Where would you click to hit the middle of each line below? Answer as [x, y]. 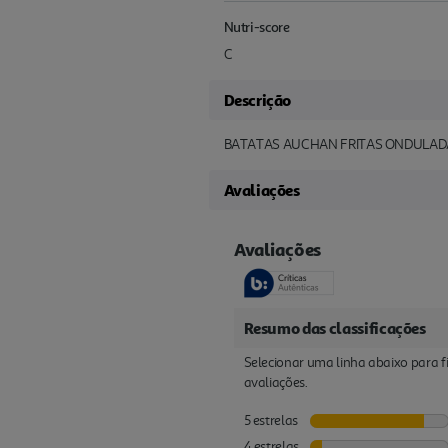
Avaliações [261, 190]
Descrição [257, 100]
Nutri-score [256, 26]
